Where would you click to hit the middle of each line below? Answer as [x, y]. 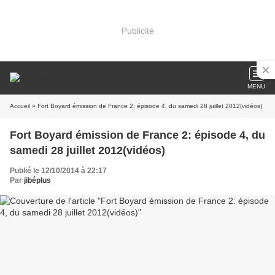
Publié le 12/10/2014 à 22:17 [58, 171]
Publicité [137, 30]
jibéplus [37, 180]
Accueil [20, 106]
